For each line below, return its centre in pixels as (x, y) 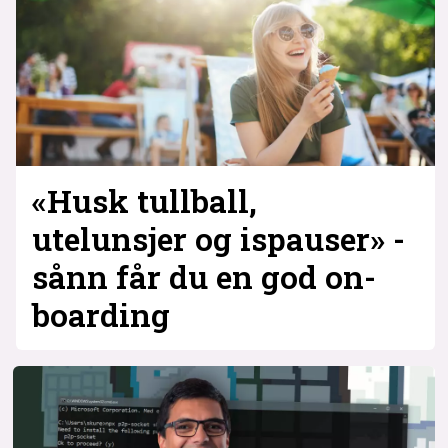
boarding (100, 314)
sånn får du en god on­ (203, 276)
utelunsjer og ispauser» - (218, 238)
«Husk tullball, (144, 200)
